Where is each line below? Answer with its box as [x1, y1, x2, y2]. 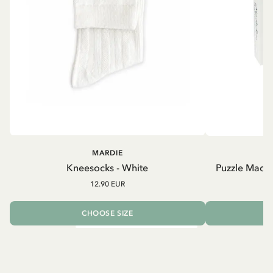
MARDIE [91, 148, 123, 157]
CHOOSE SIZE [82, 208, 133, 218]
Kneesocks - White [66, 161, 149, 174]
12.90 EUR [90, 179, 125, 188]
